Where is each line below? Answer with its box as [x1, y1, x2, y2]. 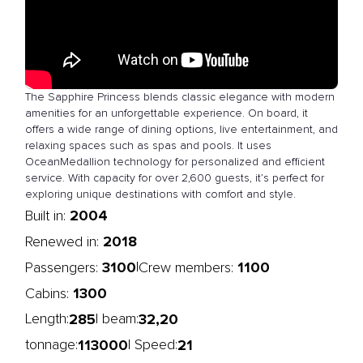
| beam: [96, 312, 139, 327]
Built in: [25, 209, 70, 224]
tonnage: [25, 338, 78, 352]
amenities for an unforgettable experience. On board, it [25, 108, 308, 119]
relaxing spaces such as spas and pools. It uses [25, 140, 271, 152]
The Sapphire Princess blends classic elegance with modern [25, 92, 335, 103]
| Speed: [128, 338, 177, 352]
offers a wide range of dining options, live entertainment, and [25, 124, 338, 135]
